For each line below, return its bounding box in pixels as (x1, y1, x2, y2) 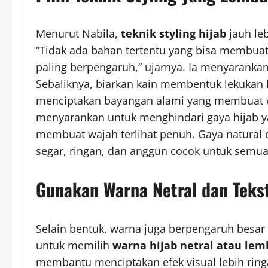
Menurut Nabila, (36, 26, 121, 41)
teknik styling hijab (121, 26, 226, 41)
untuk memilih (36, 237, 112, 252)
